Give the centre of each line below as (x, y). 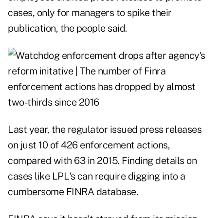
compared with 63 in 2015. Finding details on (102, 161)
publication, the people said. (67, 28)
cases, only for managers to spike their (90, 13)
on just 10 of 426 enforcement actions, (89, 145)
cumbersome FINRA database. (73, 192)
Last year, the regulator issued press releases (105, 130)
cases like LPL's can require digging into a (97, 176)
